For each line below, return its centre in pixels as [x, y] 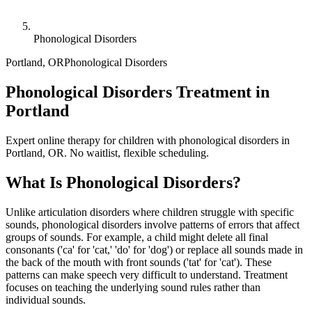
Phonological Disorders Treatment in [138, 92]
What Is [36, 182]
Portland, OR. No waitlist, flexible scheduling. [107, 153]
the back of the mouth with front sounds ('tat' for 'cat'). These [139, 262]
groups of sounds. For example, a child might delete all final [137, 237]
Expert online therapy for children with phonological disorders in [148, 140]
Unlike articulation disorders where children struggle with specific [150, 212]
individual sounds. [46, 299]
